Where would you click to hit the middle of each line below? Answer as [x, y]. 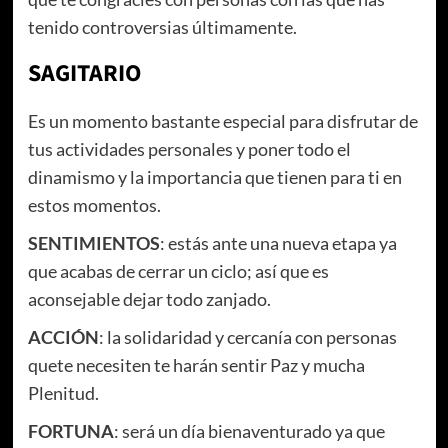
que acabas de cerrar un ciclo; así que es [178, 270]
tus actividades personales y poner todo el [189, 148]
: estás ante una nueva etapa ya [278, 242]
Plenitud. [63, 392]
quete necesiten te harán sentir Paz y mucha [196, 364]
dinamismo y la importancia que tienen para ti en [214, 176]
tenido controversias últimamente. [163, 26]
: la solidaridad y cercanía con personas [247, 336]
